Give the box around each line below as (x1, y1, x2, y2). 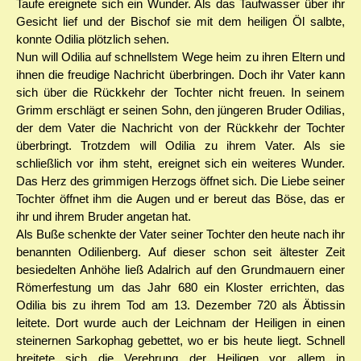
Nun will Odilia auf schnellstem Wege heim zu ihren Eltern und (16, 50, 345, 64)
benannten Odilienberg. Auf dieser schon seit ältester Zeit (16, 245, 345, 259)
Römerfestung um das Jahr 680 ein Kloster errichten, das (16, 280, 345, 295)
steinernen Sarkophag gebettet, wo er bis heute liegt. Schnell (16, 334, 345, 348)
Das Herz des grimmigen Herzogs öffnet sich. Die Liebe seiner (16, 174, 345, 189)
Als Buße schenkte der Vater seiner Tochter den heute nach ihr (16, 227, 345, 242)
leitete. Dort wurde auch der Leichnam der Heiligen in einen (16, 316, 345, 330)
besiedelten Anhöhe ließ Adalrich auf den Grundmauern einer (16, 263, 345, 277)
